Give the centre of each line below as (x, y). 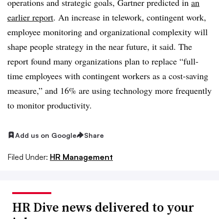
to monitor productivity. (50, 105)
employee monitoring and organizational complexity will (108, 32)
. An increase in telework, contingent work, (130, 17)
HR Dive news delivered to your (103, 208)
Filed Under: (28, 157)
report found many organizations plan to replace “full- (103, 61)
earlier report (30, 17)
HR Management (81, 157)
